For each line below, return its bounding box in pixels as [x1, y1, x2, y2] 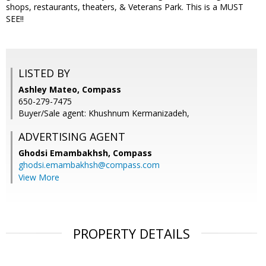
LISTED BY [18, 66, 70, 81]
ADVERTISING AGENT [18, 129, 125, 144]
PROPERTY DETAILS [73, 224, 190, 243]
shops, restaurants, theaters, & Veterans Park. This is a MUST [6, 1, 243, 13]
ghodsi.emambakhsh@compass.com [18, 159, 160, 171]
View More [18, 172, 59, 183]
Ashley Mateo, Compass [18, 84, 121, 96]
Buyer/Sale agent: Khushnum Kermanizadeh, [18, 107, 189, 119]
